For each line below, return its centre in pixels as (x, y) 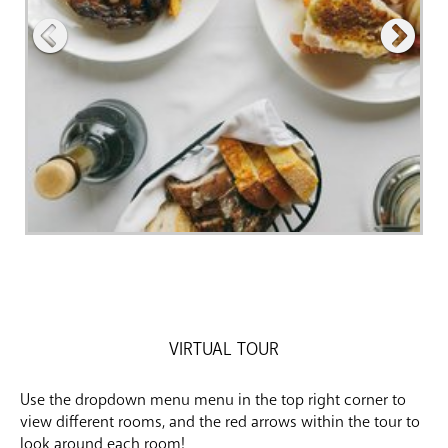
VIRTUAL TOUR (224, 348)
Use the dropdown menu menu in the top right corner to (213, 399)
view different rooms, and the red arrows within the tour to (220, 421)
